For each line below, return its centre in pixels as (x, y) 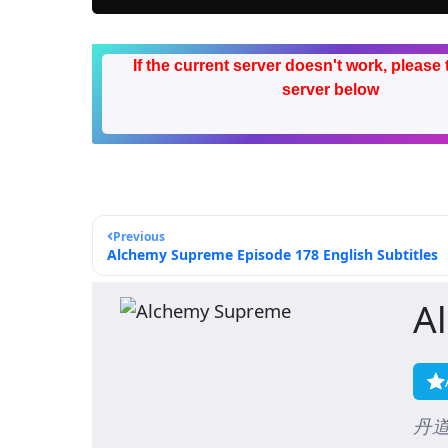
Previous (139, 237)
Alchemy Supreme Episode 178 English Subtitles (272, 255)
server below (330, 90)
